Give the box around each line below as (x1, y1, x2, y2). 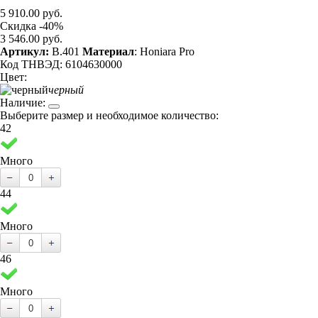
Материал (82, 45, 134, 58)
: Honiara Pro (134, 45, 194, 58)
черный (48, 84, 84, 97)
